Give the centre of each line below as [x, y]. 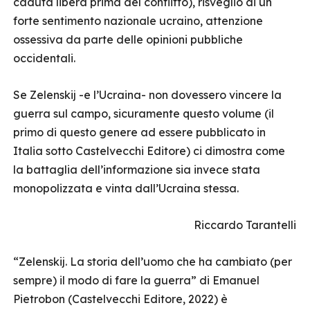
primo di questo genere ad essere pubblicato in [139, 132]
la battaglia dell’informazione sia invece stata [137, 170]
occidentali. [46, 58]
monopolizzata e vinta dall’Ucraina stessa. [126, 188]
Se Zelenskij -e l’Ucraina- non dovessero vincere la [147, 95]
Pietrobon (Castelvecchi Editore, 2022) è [120, 299]
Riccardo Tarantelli [245, 225]
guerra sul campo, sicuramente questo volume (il [144, 113]
